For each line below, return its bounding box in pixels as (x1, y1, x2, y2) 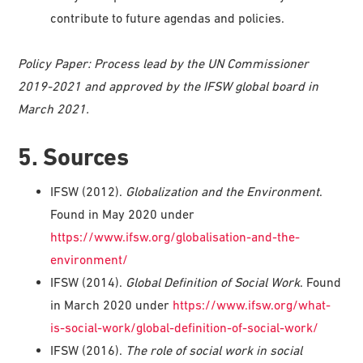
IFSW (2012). (50, 183, 126, 199)
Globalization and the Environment (126, 183, 320, 199)
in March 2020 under (50, 297, 173, 312)
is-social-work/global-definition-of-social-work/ (50, 319, 319, 335)
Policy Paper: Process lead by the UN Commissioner (18, 55, 310, 70)
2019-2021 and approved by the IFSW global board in (18, 78, 319, 93)
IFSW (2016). (50, 342, 126, 357)
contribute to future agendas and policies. (50, 10, 285, 25)
